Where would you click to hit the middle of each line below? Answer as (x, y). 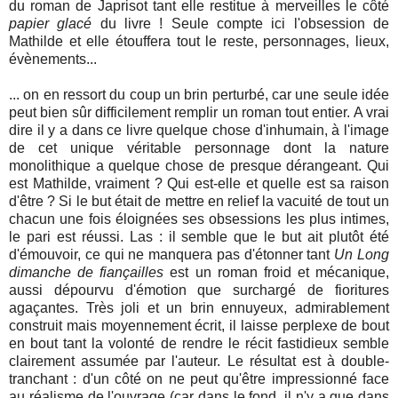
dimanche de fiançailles (87, 272)
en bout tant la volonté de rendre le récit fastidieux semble (199, 343)
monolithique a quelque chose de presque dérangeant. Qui (199, 165)
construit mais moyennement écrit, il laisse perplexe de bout (199, 325)
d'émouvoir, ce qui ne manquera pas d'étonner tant (170, 254)
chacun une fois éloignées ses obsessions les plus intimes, (199, 219)
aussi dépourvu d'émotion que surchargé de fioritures (199, 290)
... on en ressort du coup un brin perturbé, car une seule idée (199, 94)
